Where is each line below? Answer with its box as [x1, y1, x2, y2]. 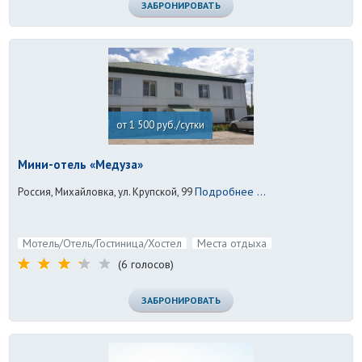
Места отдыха [197, 236, 267, 251]
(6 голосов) [118, 257, 175, 272]
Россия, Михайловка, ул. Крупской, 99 [18, 185, 193, 200]
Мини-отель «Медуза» [18, 157, 144, 173]
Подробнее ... [195, 184, 267, 200]
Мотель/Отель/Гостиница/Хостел [23, 236, 183, 251]
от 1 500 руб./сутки [116, 118, 204, 133]
